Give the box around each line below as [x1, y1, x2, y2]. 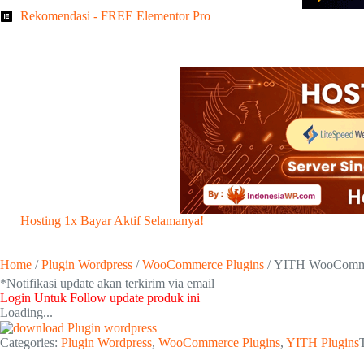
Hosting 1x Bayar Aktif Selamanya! [20, 214, 204, 227]
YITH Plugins [286, 336, 359, 350]
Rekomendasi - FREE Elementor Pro [20, 9, 210, 23]
